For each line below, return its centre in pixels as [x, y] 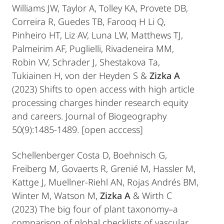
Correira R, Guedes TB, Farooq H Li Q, [89, 21]
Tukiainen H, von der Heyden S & [81, 75]
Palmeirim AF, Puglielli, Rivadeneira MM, [93, 48]
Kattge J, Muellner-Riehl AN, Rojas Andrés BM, [105, 182]
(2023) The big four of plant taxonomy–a [95, 209]
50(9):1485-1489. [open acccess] [77, 129]
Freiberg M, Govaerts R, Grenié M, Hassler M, [104, 168]
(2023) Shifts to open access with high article [103, 89]
